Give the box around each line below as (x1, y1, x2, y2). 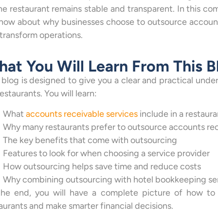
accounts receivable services (25, 108, 138, 119)
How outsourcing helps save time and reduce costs (2, 161, 201, 172)
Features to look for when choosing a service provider (2, 147, 210, 159)
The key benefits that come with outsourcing (2, 134, 177, 145)
